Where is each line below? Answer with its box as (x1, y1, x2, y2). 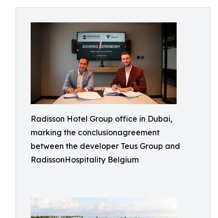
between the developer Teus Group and (31, 141, 180, 151)
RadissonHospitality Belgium (31, 155, 139, 164)
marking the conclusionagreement (31, 127, 160, 137)
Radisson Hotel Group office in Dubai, (31, 114, 172, 124)
